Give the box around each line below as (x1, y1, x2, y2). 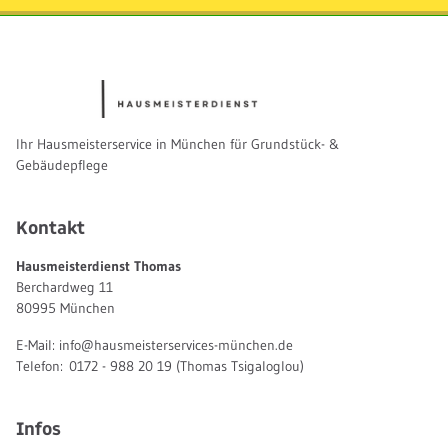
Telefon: (16, 356, 69, 375)
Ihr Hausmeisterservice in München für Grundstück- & (16, 134, 340, 153)
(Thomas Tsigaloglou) (172, 356, 304, 375)
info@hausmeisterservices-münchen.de (59, 335, 293, 354)
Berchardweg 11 (16, 277, 113, 296)
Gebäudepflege (16, 155, 108, 174)
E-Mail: (16, 335, 59, 354)
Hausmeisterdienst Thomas (16, 256, 181, 275)
